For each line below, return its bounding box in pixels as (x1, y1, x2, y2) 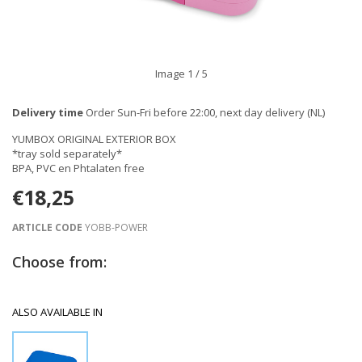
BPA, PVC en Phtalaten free (12, 161, 145, 175)
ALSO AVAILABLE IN (12, 305, 103, 319)
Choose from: (12, 252, 107, 271)
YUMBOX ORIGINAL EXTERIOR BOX (12, 132, 176, 146)
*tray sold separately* (12, 146, 122, 161)
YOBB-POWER (82, 221, 148, 234)
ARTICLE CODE (12, 221, 82, 234)
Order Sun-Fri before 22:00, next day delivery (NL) (83, 105, 325, 120)
